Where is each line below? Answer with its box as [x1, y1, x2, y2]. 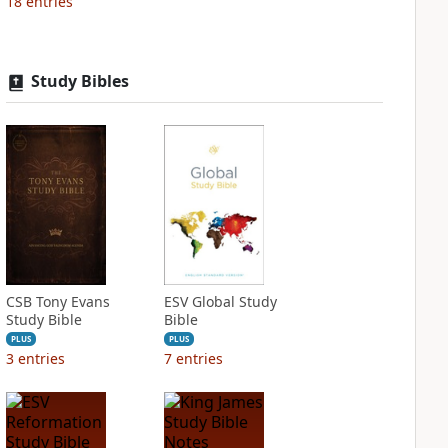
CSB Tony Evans [5, 292, 110, 311]
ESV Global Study [163, 292, 277, 311]
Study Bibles [30, 70, 129, 92]
